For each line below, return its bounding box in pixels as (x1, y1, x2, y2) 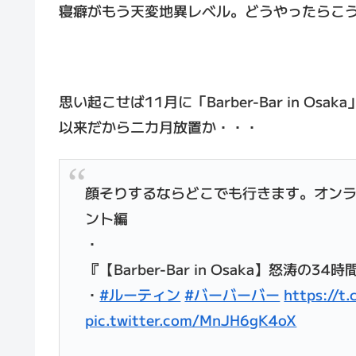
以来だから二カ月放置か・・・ (59, 115, 259, 137)
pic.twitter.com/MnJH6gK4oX (85, 309, 297, 331)
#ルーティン (99, 284, 181, 305)
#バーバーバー (184, 284, 281, 305)
